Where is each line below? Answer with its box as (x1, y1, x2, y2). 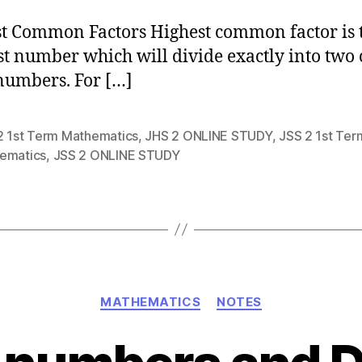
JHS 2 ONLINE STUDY (145, 127, 272, 144)
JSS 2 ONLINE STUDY (53, 146, 180, 163)
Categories (180, 285, 252, 303)
